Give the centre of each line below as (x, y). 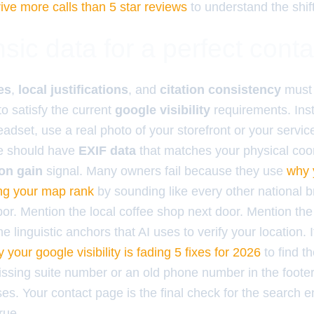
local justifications (73, 90)
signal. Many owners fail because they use (165, 171)
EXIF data (107, 151)
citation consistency (220, 90)
